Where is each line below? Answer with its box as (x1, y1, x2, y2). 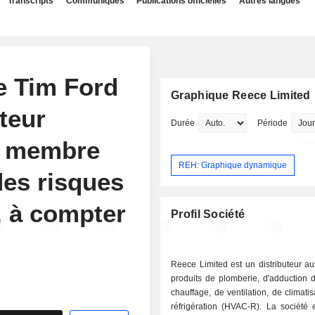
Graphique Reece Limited (171, 89, 311, 101)
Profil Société (171, 208, 245, 221)
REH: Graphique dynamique (179, 160, 288, 170)
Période (257, 118, 288, 128)
